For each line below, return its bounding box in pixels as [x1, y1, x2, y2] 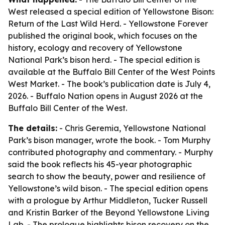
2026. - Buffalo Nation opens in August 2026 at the [8, 91, 203, 101]
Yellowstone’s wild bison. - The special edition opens [8, 183, 208, 193]
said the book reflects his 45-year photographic [8, 159, 192, 169]
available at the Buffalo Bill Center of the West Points [8, 67, 215, 77]
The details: [8, 123, 57, 133]
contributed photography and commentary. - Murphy [8, 147, 213, 157]
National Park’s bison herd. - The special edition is [8, 55, 200, 65]
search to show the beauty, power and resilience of [8, 171, 205, 181]
